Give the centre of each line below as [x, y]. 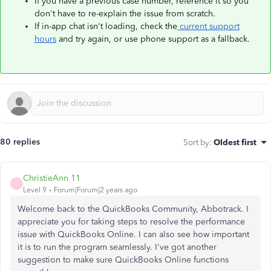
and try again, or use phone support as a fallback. [153, 39]
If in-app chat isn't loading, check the [106, 26]
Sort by [196, 142]
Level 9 [35, 190]
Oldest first [235, 142]
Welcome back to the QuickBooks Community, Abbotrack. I [133, 209]
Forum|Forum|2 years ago [96, 190]
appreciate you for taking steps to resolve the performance [131, 222]
